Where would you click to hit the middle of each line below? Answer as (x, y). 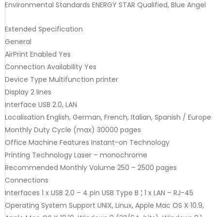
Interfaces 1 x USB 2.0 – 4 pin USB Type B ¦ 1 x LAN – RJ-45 (99, 193)
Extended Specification (44, 29)
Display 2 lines (28, 92)
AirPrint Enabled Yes (38, 54)
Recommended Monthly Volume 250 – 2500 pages (91, 167)
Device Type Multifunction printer (62, 79)
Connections (27, 180)
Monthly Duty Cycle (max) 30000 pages (73, 130)
